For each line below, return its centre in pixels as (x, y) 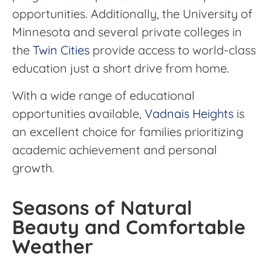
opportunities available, (78, 113)
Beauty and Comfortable (129, 227)
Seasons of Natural (102, 208)
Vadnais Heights (189, 113)
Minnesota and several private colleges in (127, 32)
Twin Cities (61, 50)
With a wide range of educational (103, 95)
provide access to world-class (173, 50)
